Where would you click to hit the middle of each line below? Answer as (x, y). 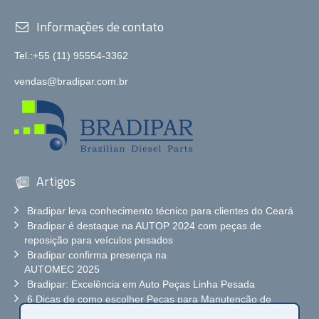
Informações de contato (99, 26)
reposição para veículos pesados (99, 240)
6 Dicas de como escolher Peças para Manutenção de (149, 299)
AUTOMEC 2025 (62, 270)
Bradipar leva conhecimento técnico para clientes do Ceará (160, 211)
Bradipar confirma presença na (97, 255)
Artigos (54, 181)
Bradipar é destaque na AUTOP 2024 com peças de (144, 226)
